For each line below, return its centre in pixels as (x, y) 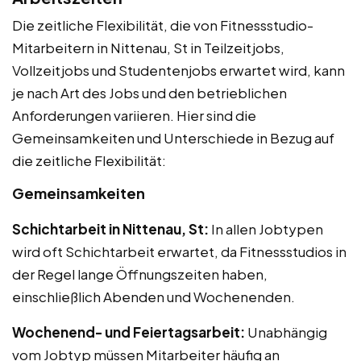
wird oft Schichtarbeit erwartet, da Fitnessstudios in (179, 251)
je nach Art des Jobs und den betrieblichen (149, 92)
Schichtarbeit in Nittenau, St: (110, 228)
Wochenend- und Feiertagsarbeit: (129, 332)
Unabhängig (286, 332)
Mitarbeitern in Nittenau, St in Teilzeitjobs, (148, 47)
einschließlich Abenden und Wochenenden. (154, 296)
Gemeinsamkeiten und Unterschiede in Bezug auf (173, 137)
